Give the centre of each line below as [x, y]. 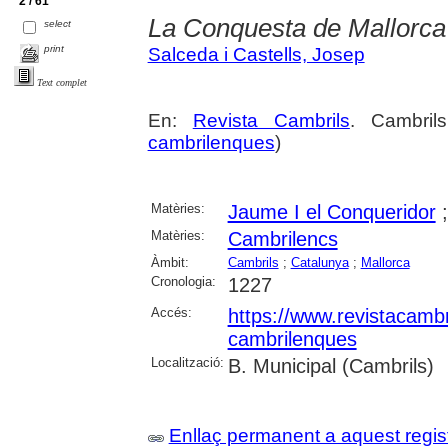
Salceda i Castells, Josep [256, 54]
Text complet [62, 82]
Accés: [171, 312]
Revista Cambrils [271, 120]
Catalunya [319, 262]
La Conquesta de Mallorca [296, 28]
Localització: [187, 362]
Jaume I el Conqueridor [331, 212]
